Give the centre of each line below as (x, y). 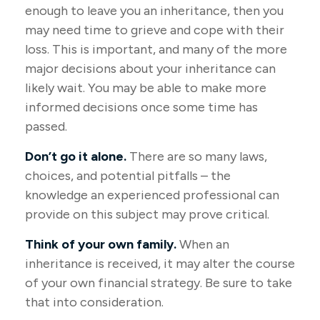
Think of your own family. (101, 244)
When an (203, 244)
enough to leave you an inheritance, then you (154, 11)
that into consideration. (94, 302)
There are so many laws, (197, 156)
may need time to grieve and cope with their (155, 30)
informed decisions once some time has (141, 107)
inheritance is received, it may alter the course (160, 264)
